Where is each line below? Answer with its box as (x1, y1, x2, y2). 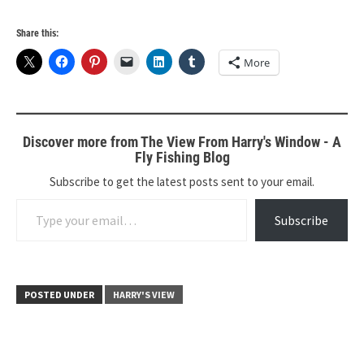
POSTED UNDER (24, 288, 94, 301)
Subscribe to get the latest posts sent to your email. (50, 174, 314, 189)
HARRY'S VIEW (113, 288, 175, 301)
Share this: (16, 28, 58, 39)
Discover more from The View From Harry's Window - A (23, 133, 341, 150)
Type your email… (15, 190, 60, 206)
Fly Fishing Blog (134, 149, 230, 166)
